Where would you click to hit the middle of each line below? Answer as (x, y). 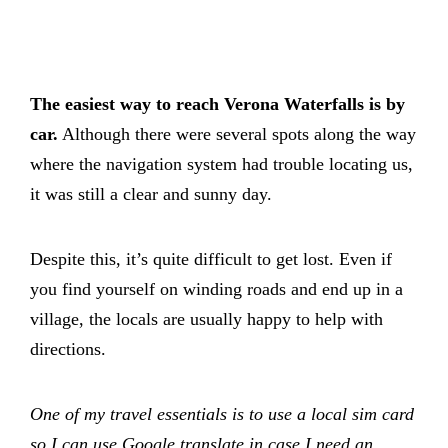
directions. (68, 349)
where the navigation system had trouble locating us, (221, 164)
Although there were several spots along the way (237, 134)
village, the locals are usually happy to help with (206, 319)
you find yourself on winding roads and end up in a (216, 289)
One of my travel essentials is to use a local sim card (222, 414)
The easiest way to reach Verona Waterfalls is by (217, 104)
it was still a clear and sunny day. (151, 194)
